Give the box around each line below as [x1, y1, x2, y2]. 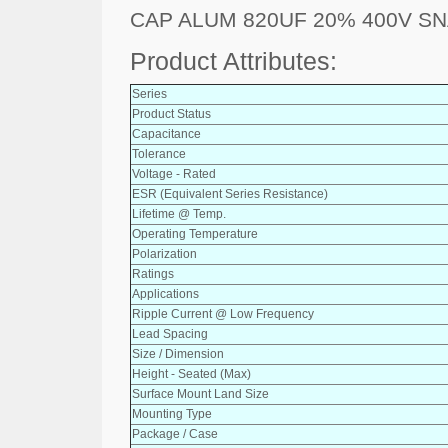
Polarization [132, 246, 197, 261]
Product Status [132, 106, 211, 121]
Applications [132, 286, 199, 301]
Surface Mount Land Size [132, 386, 269, 401]
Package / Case [132, 426, 218, 441]
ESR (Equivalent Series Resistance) [132, 186, 328, 201]
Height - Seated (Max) [132, 366, 251, 381]
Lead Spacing [132, 326, 208, 341]
